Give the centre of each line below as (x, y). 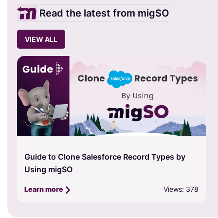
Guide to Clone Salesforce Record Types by (105, 156)
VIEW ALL (41, 39)
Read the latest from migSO (104, 13)
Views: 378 (181, 189)
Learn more (45, 189)
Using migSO (48, 169)
